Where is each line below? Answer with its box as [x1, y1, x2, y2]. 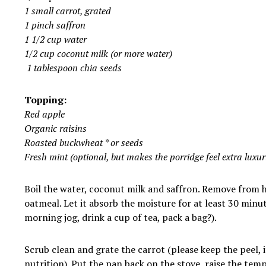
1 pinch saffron [24, 18, 85, 32]
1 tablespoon [26, 61, 80, 75]
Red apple [24, 107, 65, 121]
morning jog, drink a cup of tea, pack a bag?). [24, 211, 217, 224]
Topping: [24, 93, 66, 107]
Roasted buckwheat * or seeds [24, 136, 143, 150]
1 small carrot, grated [24, 4, 111, 18]
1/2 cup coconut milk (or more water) [24, 47, 172, 61]
